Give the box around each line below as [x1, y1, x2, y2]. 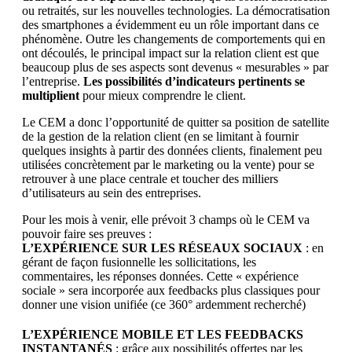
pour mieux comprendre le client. [79, 88, 246, 102]
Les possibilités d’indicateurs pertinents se [83, 74, 305, 88]
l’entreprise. [22, 74, 83, 88]
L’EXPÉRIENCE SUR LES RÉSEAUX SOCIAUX [22, 240, 302, 255]
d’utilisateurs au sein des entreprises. [22, 185, 201, 200]
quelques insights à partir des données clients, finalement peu [22, 143, 322, 157]
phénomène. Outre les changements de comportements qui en [22, 31, 325, 46]
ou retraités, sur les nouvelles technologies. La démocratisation [22, 3, 330, 17]
